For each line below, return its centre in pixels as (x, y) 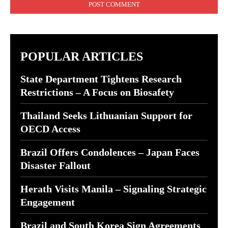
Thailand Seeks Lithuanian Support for (106, 116)
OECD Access (50, 129)
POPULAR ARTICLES (82, 56)
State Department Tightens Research (101, 79)
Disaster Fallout (55, 165)
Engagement (48, 202)
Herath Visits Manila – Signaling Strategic (113, 189)
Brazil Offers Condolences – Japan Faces (110, 152)
